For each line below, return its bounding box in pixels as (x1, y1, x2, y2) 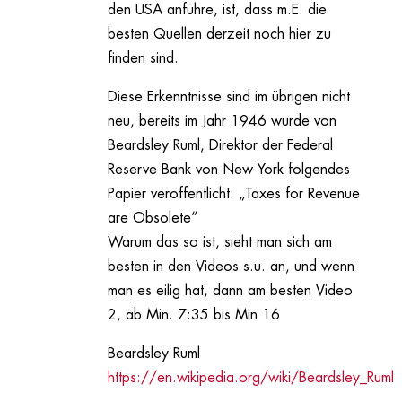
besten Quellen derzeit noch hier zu (107, 27, 331, 42)
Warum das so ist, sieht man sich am (107, 235, 332, 250)
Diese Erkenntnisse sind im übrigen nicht (107, 90, 350, 105)
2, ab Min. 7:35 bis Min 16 (107, 308, 280, 323)
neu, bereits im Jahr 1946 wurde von (107, 114, 336, 129)
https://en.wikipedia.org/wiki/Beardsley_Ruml (107, 371, 394, 386)
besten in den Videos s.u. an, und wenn (107, 259, 354, 275)
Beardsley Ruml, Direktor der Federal (107, 138, 333, 153)
